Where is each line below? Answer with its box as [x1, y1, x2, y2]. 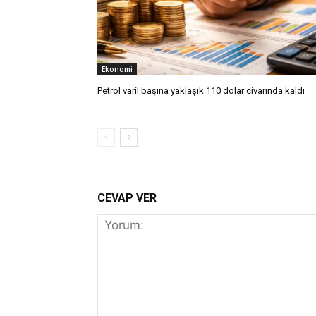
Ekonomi [102, 63, 133, 74]
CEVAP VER [97, 190, 157, 205]
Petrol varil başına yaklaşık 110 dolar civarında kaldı [97, 85, 305, 96]
